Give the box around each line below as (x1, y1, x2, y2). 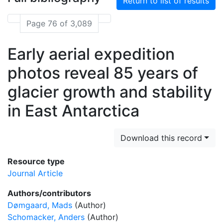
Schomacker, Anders (7, 212, 85, 222)
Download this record (120, 133, 203, 143)
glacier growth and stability (7, 82, 212, 102)
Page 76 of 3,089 (26, 18, 92, 28)
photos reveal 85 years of (7, 63, 198, 83)
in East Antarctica (7, 101, 139, 120)
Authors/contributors (7, 188, 91, 198)
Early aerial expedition (7, 44, 175, 64)
